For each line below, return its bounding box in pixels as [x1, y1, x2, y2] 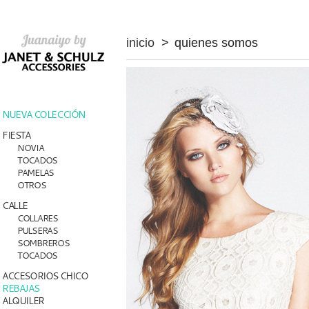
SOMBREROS [17, 237, 70, 249]
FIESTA [2, 128, 30, 141]
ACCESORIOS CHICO [2, 269, 88, 282]
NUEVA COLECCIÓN [2, 108, 85, 121]
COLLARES [17, 212, 58, 224]
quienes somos [175, 36, 258, 50]
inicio [126, 36, 154, 50]
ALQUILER [2, 294, 44, 307]
